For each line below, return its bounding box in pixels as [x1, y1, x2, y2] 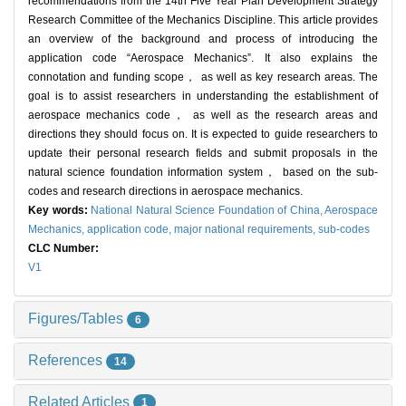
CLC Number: [28, 242, 101, 256]
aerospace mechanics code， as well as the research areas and [28, 109, 378, 122]
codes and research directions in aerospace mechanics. [28, 185, 303, 198]
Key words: [28, 204, 91, 217]
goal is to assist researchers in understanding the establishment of [28, 90, 378, 103]
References [28, 352, 106, 368]
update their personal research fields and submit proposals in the [28, 147, 378, 160]
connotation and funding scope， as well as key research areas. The [28, 71, 378, 84]
